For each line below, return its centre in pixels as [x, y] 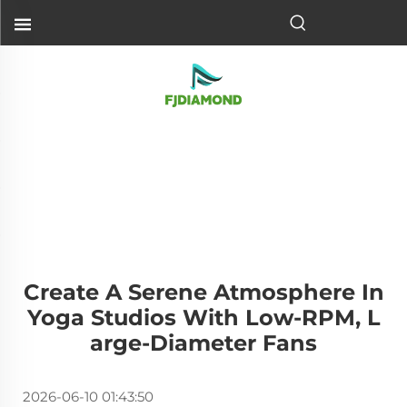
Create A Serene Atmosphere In [203, 292]
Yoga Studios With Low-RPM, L [203, 318]
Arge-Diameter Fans [203, 343]
